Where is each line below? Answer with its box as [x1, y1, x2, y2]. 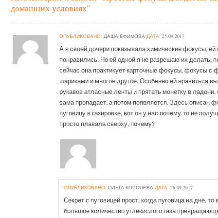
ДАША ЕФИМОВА [102, 33, 145, 40]
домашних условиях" [11, 2, 91, 14]
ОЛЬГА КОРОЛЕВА [107, 184, 154, 191]
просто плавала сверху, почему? [59, 119, 155, 128]
